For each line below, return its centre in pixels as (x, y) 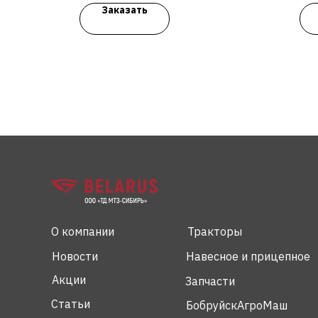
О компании (83, 231)
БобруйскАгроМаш (237, 305)
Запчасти (210, 281)
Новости (75, 256)
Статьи (71, 303)
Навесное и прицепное (248, 256)
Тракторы (215, 231)
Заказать (125, 10)
